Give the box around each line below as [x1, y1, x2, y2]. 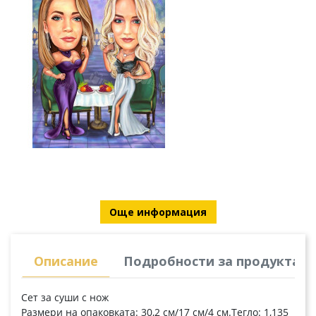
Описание [34, 253, 98, 270]
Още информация [109, 205, 207, 219]
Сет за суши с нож [21, 291, 109, 305]
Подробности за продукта [123, 253, 300, 270]
